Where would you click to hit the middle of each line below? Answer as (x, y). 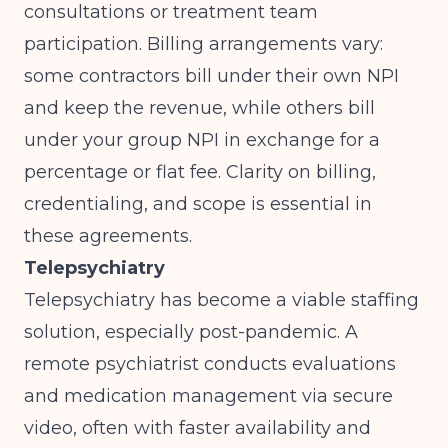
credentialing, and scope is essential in (198, 204)
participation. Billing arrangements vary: (203, 44)
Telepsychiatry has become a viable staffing (221, 300)
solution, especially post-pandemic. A (191, 332)
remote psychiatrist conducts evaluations (210, 364)
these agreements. (108, 236)
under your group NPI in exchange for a (202, 140)
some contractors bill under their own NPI (211, 76)
